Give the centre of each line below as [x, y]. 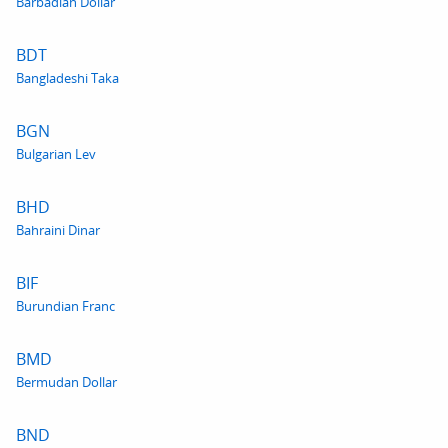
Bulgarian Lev [56, 154]
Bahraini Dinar [58, 230]
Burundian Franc [65, 306]
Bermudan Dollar [66, 382]
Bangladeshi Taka [67, 78]
